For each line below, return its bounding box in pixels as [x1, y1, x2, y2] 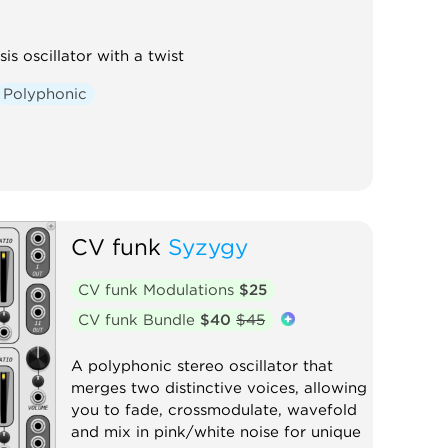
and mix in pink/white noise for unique [70, 422, 361, 441]
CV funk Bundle [78, 310, 201, 329]
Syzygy [167, 232, 248, 260]
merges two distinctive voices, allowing [70, 378, 367, 397]
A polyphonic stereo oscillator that [70, 356, 333, 375]
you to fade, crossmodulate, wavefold [70, 400, 357, 419]
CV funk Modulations [78, 280, 240, 299]
